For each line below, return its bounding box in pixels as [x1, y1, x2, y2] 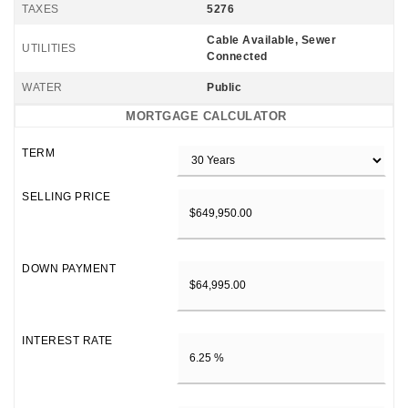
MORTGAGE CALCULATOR [126, 108, 287, 123]
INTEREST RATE [22, 334, 113, 348]
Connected [207, 49, 268, 63]
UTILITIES [22, 41, 76, 55]
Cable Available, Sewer [207, 33, 336, 46]
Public [207, 80, 241, 94]
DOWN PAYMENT [22, 261, 116, 275]
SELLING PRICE [22, 189, 111, 203]
